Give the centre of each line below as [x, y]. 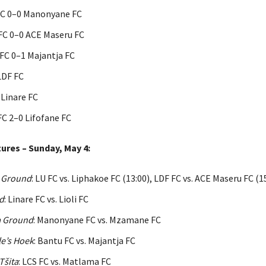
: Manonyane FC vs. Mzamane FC [97, 219]
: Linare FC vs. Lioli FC [46, 199]
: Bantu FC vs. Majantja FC [84, 240]
